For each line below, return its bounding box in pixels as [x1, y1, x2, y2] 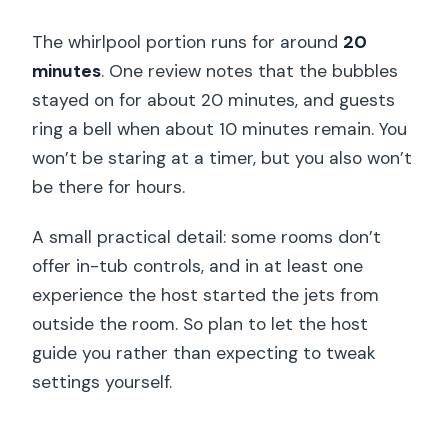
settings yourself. [32, 371, 173, 393]
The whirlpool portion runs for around [32, 31, 344, 53]
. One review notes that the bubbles [101, 60, 399, 82]
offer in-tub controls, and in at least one [32, 255, 364, 277]
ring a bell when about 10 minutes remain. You [32, 118, 408, 140]
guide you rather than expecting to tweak [32, 342, 377, 364]
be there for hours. [32, 176, 186, 198]
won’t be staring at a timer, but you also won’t [32, 147, 413, 169]
